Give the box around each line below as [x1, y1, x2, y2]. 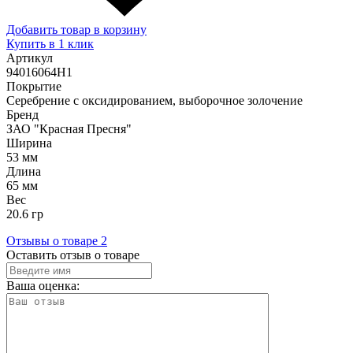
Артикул [6, 50, 53, 65]
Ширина [6, 136, 52, 150]
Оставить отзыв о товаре [6, 247, 139, 262]
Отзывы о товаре [6, 233, 101, 247]
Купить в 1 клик [6, 36, 94, 50]
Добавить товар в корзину [6, 22, 147, 36]
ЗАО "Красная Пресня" [6, 121, 132, 136]
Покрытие [6, 79, 61, 93]
